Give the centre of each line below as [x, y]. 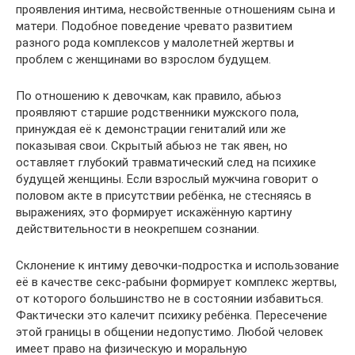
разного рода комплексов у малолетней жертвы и [155, 42]
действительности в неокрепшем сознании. [137, 229]
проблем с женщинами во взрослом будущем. [143, 59]
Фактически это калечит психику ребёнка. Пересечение [172, 315]
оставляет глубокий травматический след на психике [166, 162]
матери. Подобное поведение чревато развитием [154, 26]
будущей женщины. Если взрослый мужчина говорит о [167, 179]
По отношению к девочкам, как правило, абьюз [149, 95]
